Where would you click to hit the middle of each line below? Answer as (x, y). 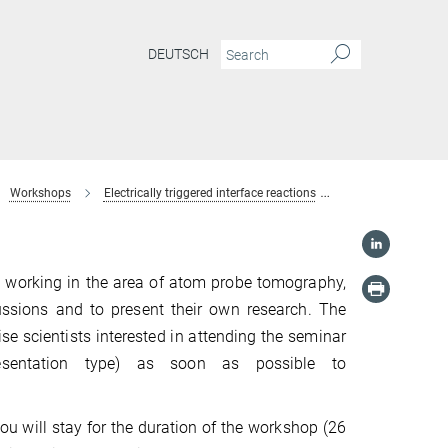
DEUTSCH (178, 54)
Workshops (40, 193)
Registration (381, 193)
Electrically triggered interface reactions (209, 193)
